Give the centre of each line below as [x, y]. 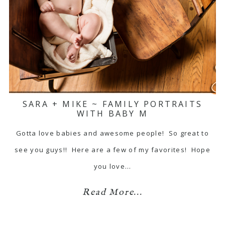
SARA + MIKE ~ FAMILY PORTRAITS [112, 104]
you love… [113, 166]
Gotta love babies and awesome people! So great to [113, 133]
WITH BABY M [113, 114]
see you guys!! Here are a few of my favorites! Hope [113, 150]
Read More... [113, 193]
